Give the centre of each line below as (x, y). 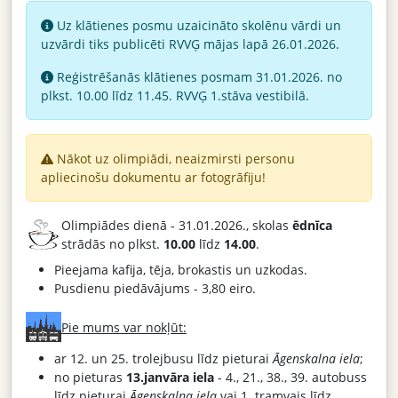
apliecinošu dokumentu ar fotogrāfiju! (153, 178)
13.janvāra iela (170, 377)
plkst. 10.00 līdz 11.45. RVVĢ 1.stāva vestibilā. (175, 96)
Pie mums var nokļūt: (124, 327)
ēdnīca (312, 226)
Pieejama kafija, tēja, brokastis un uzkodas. (181, 270)
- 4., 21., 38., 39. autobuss (291, 377)
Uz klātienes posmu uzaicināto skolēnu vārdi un (197, 26)
